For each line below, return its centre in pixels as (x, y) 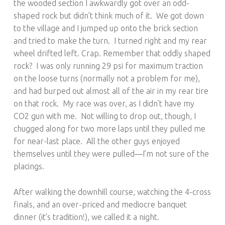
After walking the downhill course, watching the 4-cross (112, 192)
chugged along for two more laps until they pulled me (109, 128)
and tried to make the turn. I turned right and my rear (110, 40)
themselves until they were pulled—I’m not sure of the (111, 153)
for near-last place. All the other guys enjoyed (96, 141)
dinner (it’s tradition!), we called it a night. (86, 217)
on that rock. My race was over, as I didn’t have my (104, 103)
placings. (29, 166)
